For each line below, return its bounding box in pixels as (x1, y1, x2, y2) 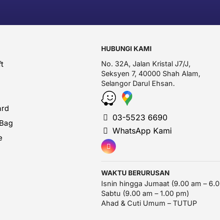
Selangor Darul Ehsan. (101, 79, 175, 87)
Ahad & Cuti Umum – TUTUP (101, 199, 197, 207)
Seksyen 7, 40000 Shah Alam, (101, 69, 200, 78)
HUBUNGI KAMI (101, 45, 152, 53)
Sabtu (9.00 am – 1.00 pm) (101, 189, 189, 197)
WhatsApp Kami (110, 126, 172, 136)
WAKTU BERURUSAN (101, 169, 169, 177)
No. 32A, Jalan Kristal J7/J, (101, 59, 191, 68)
